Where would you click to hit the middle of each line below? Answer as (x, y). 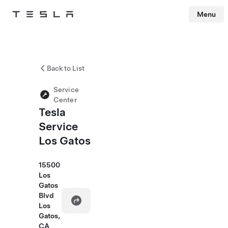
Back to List (66, 68)
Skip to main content (30, 28)
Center (65, 100)
